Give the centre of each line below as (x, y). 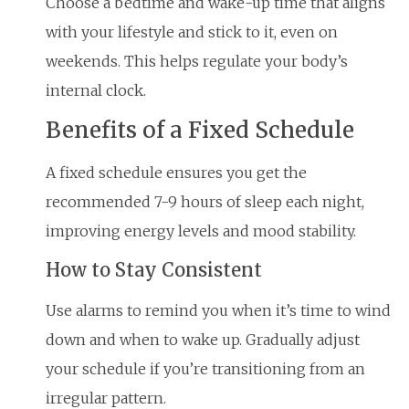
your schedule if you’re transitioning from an (205, 368)
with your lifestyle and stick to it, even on (192, 31)
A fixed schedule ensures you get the (176, 173)
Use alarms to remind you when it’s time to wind (218, 310)
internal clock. (96, 90)
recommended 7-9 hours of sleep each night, (205, 202)
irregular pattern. (106, 398)
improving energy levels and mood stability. (201, 231)
